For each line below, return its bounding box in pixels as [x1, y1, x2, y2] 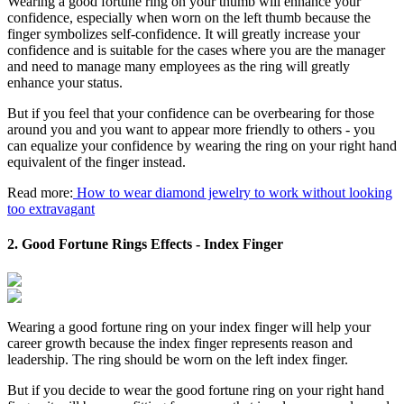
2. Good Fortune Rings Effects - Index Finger [7, 236, 283, 252]
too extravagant [7, 201, 95, 217]
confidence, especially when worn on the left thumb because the [7, 10, 371, 26]
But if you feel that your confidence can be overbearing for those [7, 106, 374, 122]
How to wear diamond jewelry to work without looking [73, 185, 392, 201]
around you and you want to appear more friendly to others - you [7, 122, 375, 138]
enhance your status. [7, 75, 123, 91]
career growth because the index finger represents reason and [7, 335, 353, 351]
